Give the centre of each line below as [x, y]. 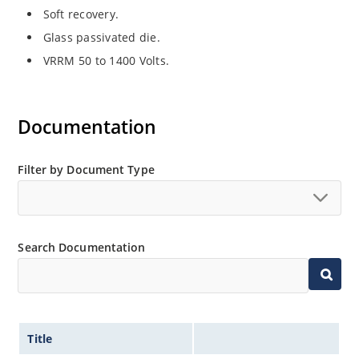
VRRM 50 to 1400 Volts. [106, 61]
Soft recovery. [81, 14]
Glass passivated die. [101, 38]
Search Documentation [82, 247]
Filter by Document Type [86, 169]
